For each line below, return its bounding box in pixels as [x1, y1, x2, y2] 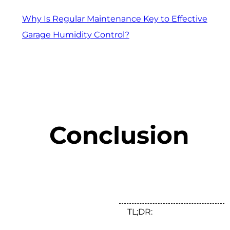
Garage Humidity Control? [22, 29, 129, 40]
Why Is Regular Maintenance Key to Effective [22, 13, 207, 24]
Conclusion [49, 120, 189, 150]
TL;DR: [127, 207, 152, 217]
